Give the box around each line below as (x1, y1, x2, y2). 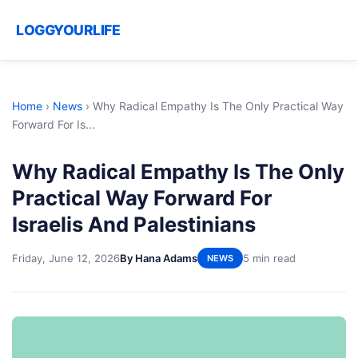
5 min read (243, 251, 296, 265)
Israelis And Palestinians (12, 212, 256, 237)
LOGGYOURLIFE (16, 22, 120, 38)
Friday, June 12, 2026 (12, 251, 120, 265)
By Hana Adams (120, 251, 197, 265)
